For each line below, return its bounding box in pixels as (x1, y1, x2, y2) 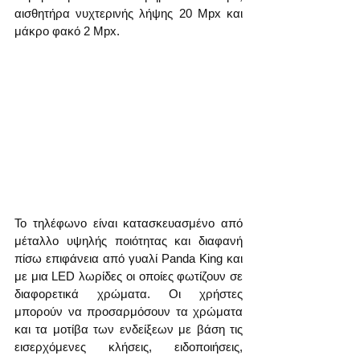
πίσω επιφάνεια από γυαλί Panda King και (14, 251, 243, 265)
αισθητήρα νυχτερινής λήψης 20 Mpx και (14, 6, 243, 20)
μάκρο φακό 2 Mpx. (14, 23, 120, 38)
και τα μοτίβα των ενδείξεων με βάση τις (14, 321, 243, 336)
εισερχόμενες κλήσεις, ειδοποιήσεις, (14, 339, 243, 354)
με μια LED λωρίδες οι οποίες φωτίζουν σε (14, 268, 243, 283)
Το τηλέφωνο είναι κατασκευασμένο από (14, 215, 243, 230)
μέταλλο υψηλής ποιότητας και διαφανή (14, 233, 243, 247)
